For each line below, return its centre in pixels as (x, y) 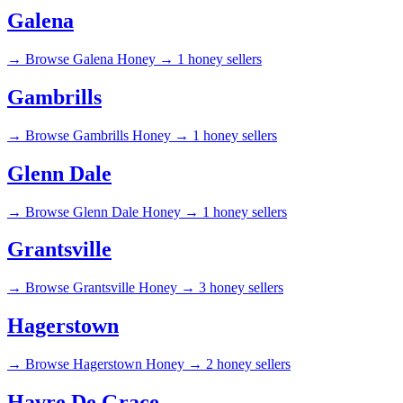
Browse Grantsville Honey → (110, 288)
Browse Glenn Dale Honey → (112, 211)
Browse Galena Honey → (99, 58)
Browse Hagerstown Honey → (114, 364)
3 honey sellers (241, 288)
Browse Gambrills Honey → (107, 135)
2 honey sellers (248, 364)
